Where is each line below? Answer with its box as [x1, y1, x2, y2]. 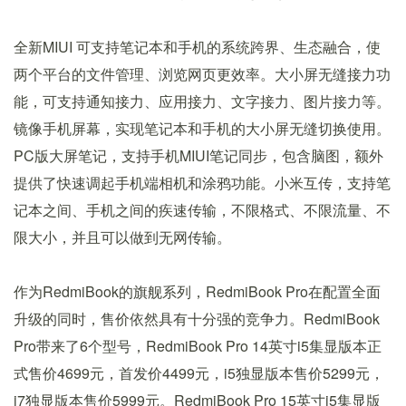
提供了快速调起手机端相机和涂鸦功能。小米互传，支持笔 [14, 172, 391, 194]
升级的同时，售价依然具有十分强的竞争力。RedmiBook [14, 308, 380, 330]
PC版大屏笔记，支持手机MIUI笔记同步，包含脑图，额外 [14, 145, 383, 167]
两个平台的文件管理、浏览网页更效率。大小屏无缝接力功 [14, 63, 391, 85]
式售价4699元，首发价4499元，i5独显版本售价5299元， [14, 362, 384, 384]
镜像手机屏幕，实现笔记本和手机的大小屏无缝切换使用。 [14, 118, 391, 140]
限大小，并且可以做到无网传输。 [14, 227, 231, 248]
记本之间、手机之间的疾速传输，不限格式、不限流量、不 [14, 199, 391, 221]
